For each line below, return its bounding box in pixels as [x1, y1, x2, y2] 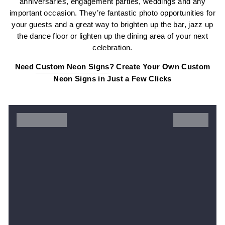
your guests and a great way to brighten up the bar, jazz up [12, 20, 213, 29]
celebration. [92, 43, 133, 52]
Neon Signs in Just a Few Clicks [53, 74, 172, 83]
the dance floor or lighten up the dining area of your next [17, 32, 208, 40]
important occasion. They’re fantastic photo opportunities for [9, 9, 216, 17]
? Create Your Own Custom [109, 62, 210, 71]
